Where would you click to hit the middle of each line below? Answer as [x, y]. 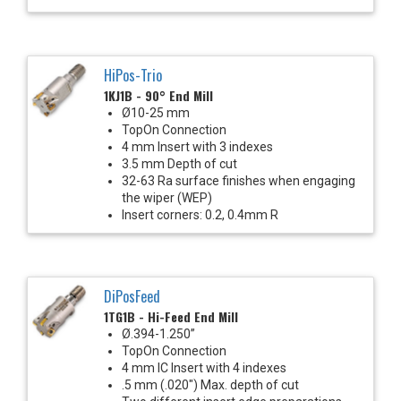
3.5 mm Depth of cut [179, 163]
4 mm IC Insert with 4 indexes [204, 367]
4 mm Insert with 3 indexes [197, 146]
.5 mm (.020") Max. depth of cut [210, 384]
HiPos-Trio [133, 75]
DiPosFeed [132, 296]
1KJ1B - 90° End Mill [158, 95]
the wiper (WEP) [167, 197]
